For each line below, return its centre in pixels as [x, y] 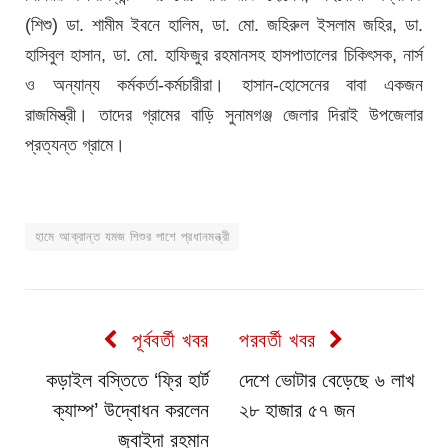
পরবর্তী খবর [281, 339]
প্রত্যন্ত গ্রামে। [75, 144]
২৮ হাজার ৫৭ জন [297, 409]
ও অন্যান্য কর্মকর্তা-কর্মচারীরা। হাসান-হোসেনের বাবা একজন [224, 84]
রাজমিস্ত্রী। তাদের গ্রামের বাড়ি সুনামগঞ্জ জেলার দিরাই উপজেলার [224, 114]
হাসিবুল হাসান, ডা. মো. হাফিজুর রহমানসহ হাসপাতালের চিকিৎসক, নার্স [224, 54]
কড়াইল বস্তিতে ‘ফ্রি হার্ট [127, 379]
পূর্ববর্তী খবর [167, 339]
